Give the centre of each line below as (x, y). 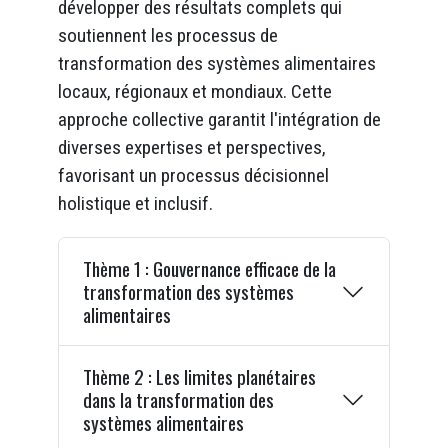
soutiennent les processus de (167, 35)
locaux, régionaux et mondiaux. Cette (194, 91)
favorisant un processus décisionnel (193, 175)
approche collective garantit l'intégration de (219, 119)
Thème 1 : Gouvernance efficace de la (209, 269)
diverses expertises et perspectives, (191, 147)
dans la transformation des (178, 400)
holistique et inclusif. (135, 203)
